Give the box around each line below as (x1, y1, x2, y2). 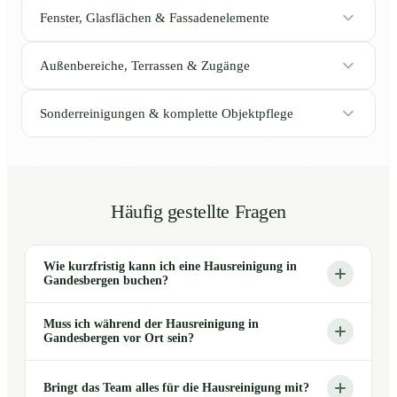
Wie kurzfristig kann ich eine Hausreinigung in (43, 260, 297, 274)
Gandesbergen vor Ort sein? (43, 331, 194, 346)
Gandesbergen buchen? (43, 274, 168, 288)
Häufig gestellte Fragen (110, 201, 287, 223)
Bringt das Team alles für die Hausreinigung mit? (43, 381, 309, 395)
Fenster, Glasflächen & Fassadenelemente (40, 10, 269, 25)
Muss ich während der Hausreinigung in (43, 317, 259, 331)
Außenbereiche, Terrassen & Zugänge (40, 58, 250, 73)
